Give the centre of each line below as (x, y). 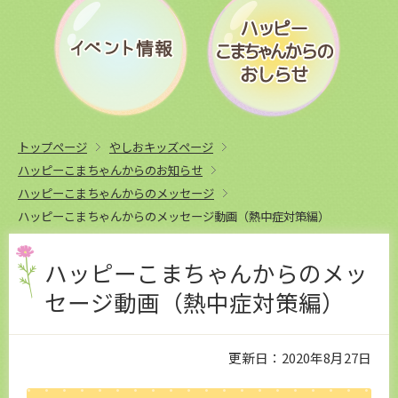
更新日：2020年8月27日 (300, 357)
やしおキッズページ (161, 147)
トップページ (52, 147)
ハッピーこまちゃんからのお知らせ (110, 170)
